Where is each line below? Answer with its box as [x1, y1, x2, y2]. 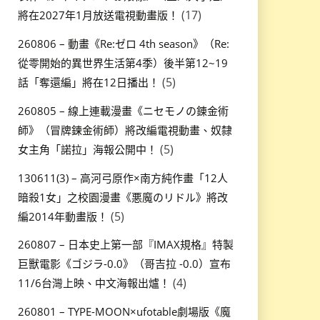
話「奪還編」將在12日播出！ [17, 74, 159, 89]
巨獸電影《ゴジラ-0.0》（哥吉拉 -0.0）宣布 [17, 256, 231, 271]
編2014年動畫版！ [17, 209, 108, 224]
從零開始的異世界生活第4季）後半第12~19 [17, 55, 228, 70]
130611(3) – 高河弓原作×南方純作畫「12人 [17, 170, 228, 185]
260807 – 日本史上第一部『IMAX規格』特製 [17, 237, 234, 252]
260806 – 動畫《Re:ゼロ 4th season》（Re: [17, 36, 229, 51]
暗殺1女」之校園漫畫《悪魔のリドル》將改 [17, 189, 228, 204]
